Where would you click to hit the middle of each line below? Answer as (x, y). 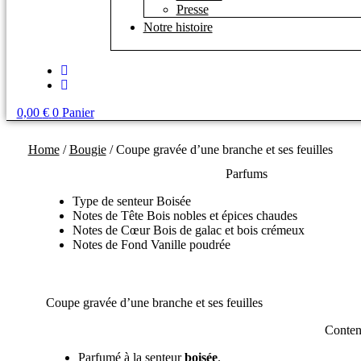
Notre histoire (178, 27)
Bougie (87, 149)
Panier (78, 112)
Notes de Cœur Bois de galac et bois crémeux (188, 230)
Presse (192, 9)
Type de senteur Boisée (131, 201)
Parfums (246, 173)
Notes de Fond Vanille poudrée (151, 244)
